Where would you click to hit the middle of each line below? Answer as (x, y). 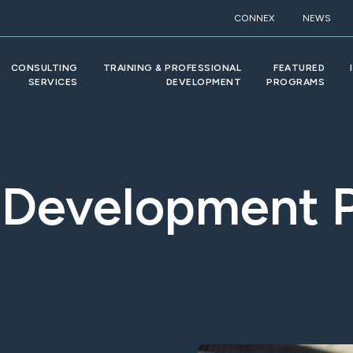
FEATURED (299, 68)
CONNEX (254, 18)
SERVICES (53, 82)
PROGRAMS (295, 82)
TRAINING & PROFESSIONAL (172, 68)
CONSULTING (44, 68)
